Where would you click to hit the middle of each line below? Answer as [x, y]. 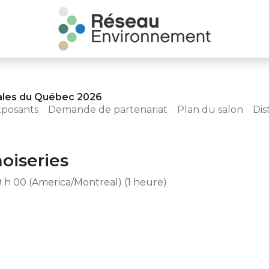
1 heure [145, 182]
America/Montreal [75, 182]
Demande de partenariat [108, 110]
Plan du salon [210, 110]
